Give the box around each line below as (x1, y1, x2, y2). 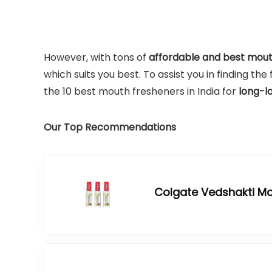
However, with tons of (44, 50, 149, 64)
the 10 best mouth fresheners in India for (44, 84, 239, 98)
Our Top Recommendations (44, 120, 178, 134)
